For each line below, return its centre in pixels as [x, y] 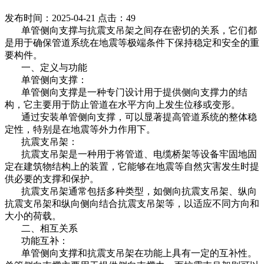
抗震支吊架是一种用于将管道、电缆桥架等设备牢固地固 [131, 154]
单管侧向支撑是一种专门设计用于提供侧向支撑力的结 [126, 93]
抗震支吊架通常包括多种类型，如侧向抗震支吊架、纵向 [131, 192]
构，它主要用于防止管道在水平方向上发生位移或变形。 [123, 105]
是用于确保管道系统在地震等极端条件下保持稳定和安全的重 [132, 43]
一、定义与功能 [46, 68]
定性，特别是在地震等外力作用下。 [80, 130]
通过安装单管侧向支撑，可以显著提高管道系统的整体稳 [131, 117]
